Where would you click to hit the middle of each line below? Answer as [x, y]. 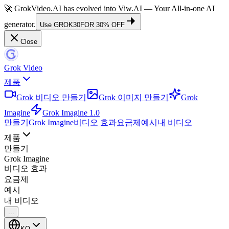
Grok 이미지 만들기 [134, 97]
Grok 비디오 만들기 [51, 97]
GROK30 [67, 25]
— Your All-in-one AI [178, 8]
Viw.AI [130, 8]
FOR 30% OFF [102, 25]
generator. [20, 24]
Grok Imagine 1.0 [71, 113]
